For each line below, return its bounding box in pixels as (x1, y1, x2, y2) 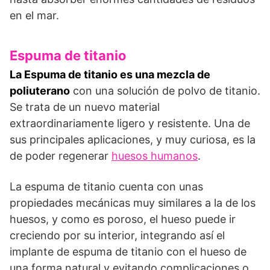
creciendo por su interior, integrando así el (10, 228, 225, 242)
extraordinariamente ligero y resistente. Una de (10, 116, 250, 130)
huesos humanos (111, 149, 198, 162)
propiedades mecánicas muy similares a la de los (10, 196, 256, 209)
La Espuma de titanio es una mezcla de (10, 67, 210, 81)
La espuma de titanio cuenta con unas (10, 180, 203, 193)
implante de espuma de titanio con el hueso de (10, 245, 246, 258)
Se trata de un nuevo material (10, 100, 160, 113)
